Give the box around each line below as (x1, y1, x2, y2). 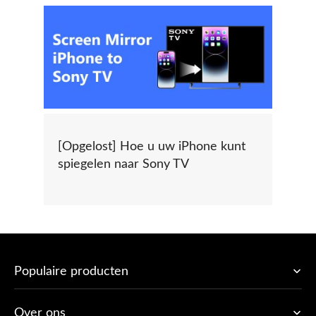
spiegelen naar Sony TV (58, 157, 189, 171)
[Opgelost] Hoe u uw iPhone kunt (58, 140, 245, 153)
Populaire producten (14, 265, 128, 278)
